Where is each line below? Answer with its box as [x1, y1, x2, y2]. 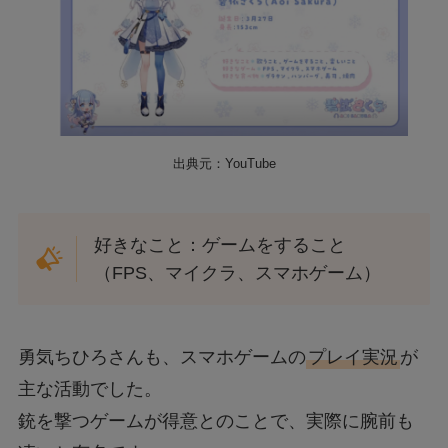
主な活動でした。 [17, 378, 162, 399]
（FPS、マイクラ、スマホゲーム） [94, 263, 382, 284]
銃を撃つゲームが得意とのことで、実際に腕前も [17, 410, 414, 431]
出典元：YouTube [172, 155, 276, 171]
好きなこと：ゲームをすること [94, 235, 347, 256]
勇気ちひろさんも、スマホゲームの [17, 346, 306, 367]
